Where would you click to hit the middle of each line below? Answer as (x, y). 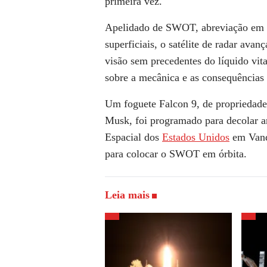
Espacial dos (133, 137)
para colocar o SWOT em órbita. (176, 154)
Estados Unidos (196, 137)
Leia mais (127, 195)
